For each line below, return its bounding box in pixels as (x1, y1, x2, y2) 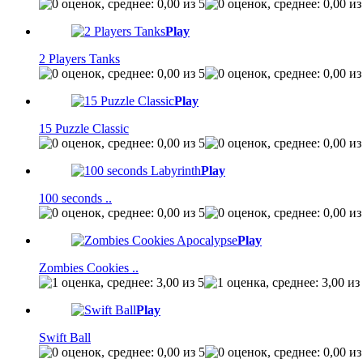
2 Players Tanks (39, 51, 120, 66)
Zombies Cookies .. (39, 260, 139, 275)
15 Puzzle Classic (39, 121, 129, 135)
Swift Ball (39, 330, 91, 344)
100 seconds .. (39, 190, 112, 205)
